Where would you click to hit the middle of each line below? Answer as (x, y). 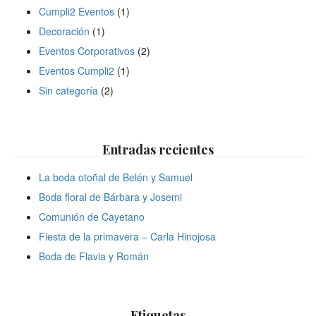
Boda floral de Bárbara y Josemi (110, 196)
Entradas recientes (158, 149)
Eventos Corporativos (87, 50)
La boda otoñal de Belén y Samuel (116, 177)
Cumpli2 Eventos (77, 11)
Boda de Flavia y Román (94, 256)
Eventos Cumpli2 (77, 70)
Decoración (64, 31)
